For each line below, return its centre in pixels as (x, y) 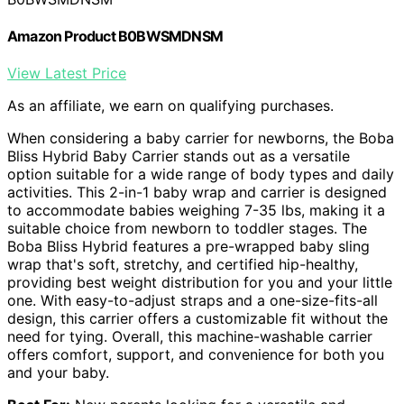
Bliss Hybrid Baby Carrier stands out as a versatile (179, 156)
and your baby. (58, 373)
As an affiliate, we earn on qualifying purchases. (170, 106)
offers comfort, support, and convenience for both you (196, 355)
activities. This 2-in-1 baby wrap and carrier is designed (197, 193)
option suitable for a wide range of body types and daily (201, 174)
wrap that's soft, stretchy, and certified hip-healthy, (183, 265)
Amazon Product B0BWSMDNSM (115, 37)
